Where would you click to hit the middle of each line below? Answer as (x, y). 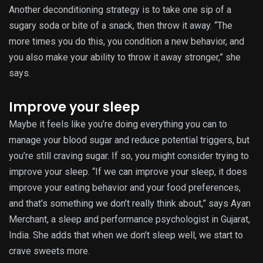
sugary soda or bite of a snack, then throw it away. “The (121, 25)
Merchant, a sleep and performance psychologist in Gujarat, (129, 219)
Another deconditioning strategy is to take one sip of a (120, 9)
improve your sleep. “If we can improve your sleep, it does (128, 171)
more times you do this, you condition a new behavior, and (127, 41)
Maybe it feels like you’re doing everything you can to (118, 124)
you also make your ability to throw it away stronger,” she (125, 57)
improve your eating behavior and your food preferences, (125, 187)
